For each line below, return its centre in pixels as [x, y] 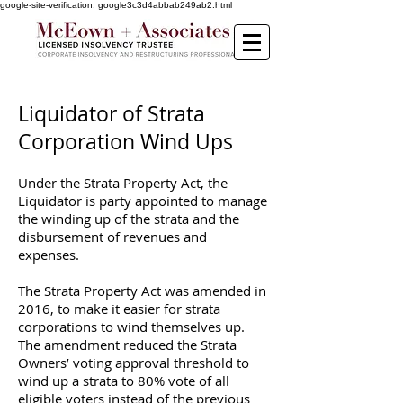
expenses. [50, 255]
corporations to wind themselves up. [131, 327]
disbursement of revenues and [112, 237]
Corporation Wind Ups [125, 142]
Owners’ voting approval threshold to [134, 363]
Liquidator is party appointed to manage [143, 201]
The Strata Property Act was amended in [142, 291]
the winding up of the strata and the [129, 219]
